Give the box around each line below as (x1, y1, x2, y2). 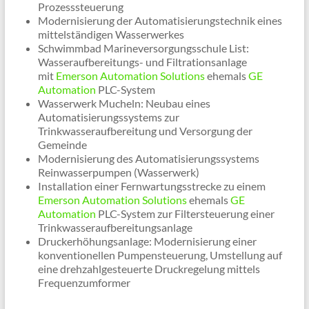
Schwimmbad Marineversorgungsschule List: (37, 41, 249, 55)
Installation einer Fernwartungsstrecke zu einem (37, 179, 266, 193)
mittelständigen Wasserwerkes (37, 28, 184, 41)
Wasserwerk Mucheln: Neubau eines (37, 97, 210, 110)
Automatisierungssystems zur (37, 110, 179, 124)
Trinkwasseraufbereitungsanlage (37, 221, 192, 235)
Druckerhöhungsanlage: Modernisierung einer (37, 235, 257, 248)
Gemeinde (37, 138, 87, 152)
